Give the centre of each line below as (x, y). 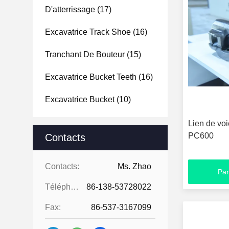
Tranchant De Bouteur (85, 54)
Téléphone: (75, 187)
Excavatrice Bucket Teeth (91, 77)
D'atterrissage (70, 9)
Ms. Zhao (134, 166)
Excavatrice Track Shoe (88, 32)
